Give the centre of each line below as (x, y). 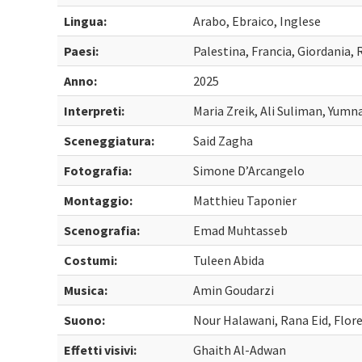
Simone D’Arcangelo (249, 170)
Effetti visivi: (101, 350)
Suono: (85, 320)
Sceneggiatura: (109, 141)
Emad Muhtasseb (241, 230)
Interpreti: (95, 111)
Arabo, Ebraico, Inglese (257, 21)
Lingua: (86, 21)
